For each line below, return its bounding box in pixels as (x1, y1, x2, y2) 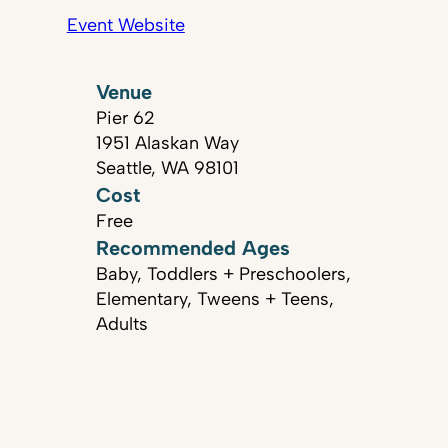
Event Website (66, 13, 185, 36)
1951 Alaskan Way (96, 131, 240, 154)
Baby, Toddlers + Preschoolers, (96, 262, 352, 285)
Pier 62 (96, 106, 156, 129)
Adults (96, 312, 149, 335)
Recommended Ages (96, 235, 291, 260)
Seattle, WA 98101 (96, 156, 240, 179)
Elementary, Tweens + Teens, (96, 287, 335, 310)
